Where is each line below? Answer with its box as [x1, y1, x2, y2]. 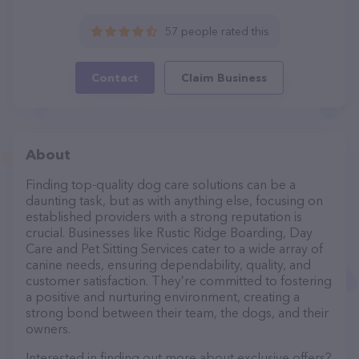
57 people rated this [164, 24, 269, 38]
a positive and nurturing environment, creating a [26, 288, 300, 305]
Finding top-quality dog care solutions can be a [26, 176, 296, 192]
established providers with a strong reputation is [26, 208, 302, 224]
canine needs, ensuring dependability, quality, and [26, 256, 311, 272]
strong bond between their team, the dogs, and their [26, 305, 329, 321]
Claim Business [181, 71, 267, 85]
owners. [26, 321, 71, 337]
